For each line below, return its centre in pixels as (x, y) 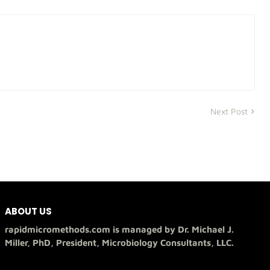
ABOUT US (29, 212)
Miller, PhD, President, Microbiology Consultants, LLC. (120, 243)
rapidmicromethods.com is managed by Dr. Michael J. (120, 230)
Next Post (229, 111)
